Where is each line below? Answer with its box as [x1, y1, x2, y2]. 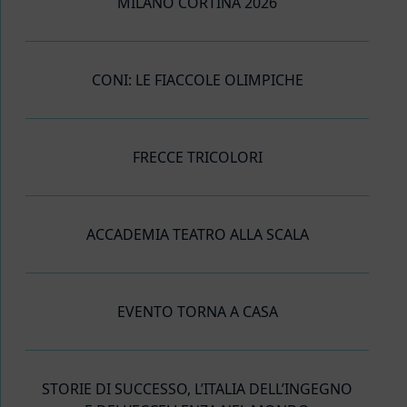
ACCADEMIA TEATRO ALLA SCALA [85, 224, 309, 245]
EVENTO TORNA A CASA [116, 302, 278, 323]
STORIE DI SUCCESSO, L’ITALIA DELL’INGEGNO [42, 379, 352, 400]
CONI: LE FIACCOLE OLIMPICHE [91, 70, 303, 91]
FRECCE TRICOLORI [132, 147, 263, 168]
